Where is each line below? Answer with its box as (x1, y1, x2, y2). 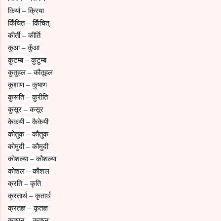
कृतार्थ (35, 190, 51, 200)
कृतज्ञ (34, 202, 48, 213)
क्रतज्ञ (8, 202, 28, 213)
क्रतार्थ (8, 190, 29, 200)
